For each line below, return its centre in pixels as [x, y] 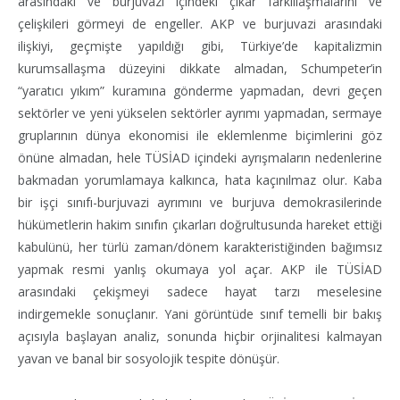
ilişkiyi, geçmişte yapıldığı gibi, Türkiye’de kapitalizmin [200, 46]
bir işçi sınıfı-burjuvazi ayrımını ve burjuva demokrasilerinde [200, 202]
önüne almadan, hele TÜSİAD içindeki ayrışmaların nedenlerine [200, 157]
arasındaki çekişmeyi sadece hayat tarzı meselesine [200, 291]
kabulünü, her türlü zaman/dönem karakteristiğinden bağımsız [200, 246]
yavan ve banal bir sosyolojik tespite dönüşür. [149, 358]
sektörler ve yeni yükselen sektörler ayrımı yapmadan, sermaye [200, 112]
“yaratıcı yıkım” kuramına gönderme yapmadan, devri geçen [200, 90]
